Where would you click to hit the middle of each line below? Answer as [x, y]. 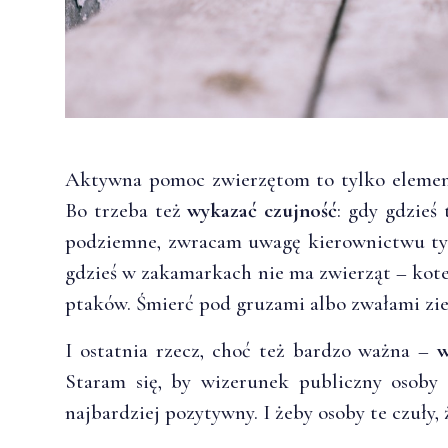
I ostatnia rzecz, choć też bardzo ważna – [251, 350]
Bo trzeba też [126, 210]
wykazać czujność [262, 210]
